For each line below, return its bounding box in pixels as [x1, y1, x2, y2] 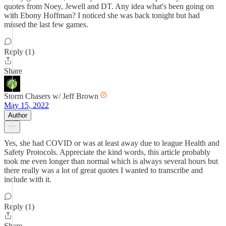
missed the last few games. [4, 20, 88, 29]
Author [8, 111, 27, 119]
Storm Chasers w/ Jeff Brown [4, 92, 98, 100]
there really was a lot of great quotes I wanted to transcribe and [4, 166, 203, 175]
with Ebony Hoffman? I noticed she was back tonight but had [4, 11, 200, 20]
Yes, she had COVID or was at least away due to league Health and [4, 139, 219, 147]
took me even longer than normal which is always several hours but [4, 157, 218, 165]
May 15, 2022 [4, 101, 49, 109]
